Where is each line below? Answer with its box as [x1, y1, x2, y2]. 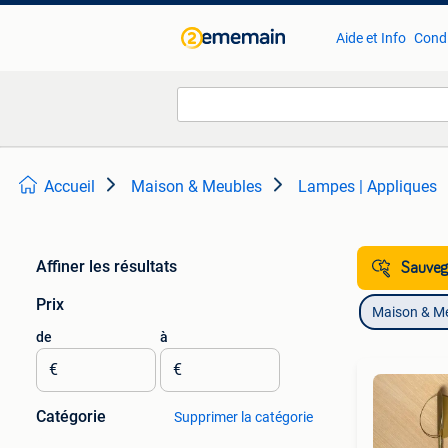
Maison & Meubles [131, 177, 262, 196]
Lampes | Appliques [298, 177, 437, 196]
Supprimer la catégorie [173, 409, 313, 425]
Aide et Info [335, 30, 406, 46]
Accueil [44, 177, 95, 196]
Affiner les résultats [36, 257, 177, 276]
